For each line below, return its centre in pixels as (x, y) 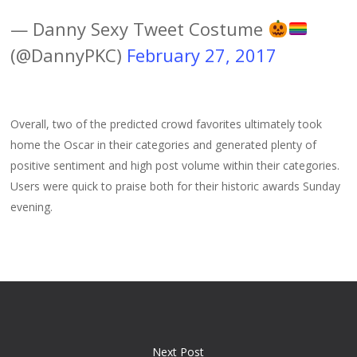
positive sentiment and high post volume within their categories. (175, 165)
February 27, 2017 (202, 55)
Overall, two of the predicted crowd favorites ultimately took (167, 124)
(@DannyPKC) (69, 55)
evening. (32, 206)
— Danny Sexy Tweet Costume (139, 28)
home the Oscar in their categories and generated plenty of (164, 144)
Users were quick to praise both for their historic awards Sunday (176, 186)
